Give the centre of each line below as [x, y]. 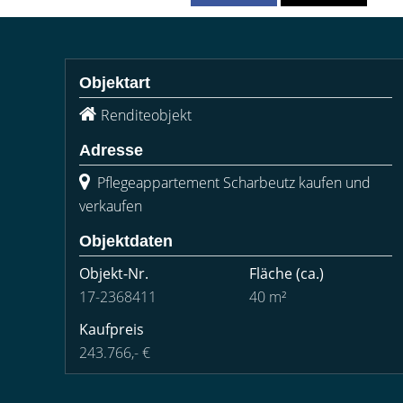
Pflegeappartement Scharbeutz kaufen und [232, 183]
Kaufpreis [112, 329]
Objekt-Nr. [114, 273]
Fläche [271, 273]
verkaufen [111, 206]
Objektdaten [126, 241]
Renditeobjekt [146, 115]
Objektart [115, 83]
